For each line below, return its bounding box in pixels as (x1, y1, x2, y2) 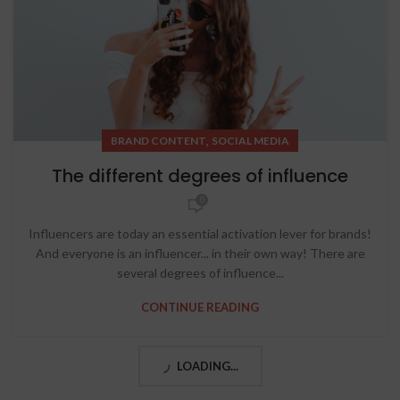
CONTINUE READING (141, 300, 259, 315)
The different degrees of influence (52, 163, 348, 189)
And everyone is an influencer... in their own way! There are (35, 246, 365, 262)
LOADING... (176, 359, 238, 374)
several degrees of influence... (116, 265, 284, 281)
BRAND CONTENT (111, 134, 206, 148)
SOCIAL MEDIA (212, 134, 289, 148)
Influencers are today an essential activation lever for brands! (29, 226, 371, 242)
